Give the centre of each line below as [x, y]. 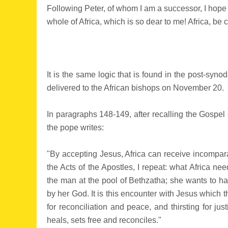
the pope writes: [75, 127]
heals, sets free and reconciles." [104, 220]
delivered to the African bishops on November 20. [135, 88]
